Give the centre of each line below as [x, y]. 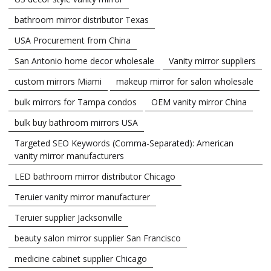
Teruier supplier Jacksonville [68, 217]
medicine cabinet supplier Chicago [81, 258]
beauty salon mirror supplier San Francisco [98, 238]
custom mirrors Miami [58, 81]
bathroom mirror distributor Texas [82, 19]
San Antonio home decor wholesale [84, 60]
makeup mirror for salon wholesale [185, 81]
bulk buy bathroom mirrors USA [76, 122]
